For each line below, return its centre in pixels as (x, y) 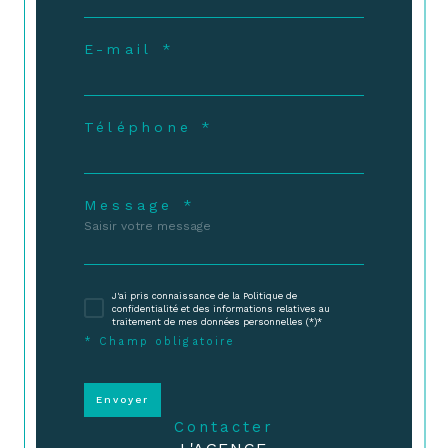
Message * (140, 205)
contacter (230, 426)
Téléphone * (149, 126)
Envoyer (122, 399)
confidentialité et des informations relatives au (221, 309)
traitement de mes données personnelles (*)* (217, 322)
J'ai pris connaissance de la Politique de (204, 296)
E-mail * (129, 48)
